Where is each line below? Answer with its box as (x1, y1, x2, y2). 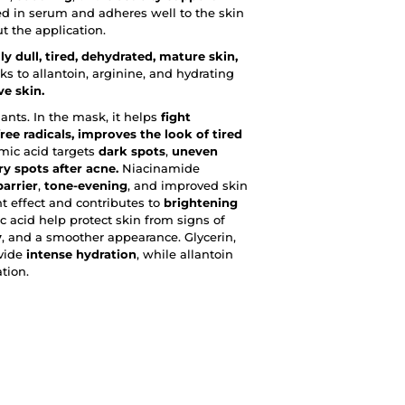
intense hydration (26, 247, 137, 262)
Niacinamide (118, 161, 200, 176)
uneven (172, 144, 218, 159)
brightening (164, 195, 238, 211)
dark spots (99, 144, 165, 159)
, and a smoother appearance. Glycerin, (2, 230, 236, 245)
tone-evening (44, 178, 127, 193)
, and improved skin (127, 178, 248, 193)
